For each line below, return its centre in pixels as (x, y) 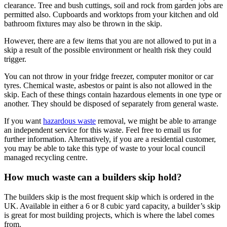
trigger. (15, 59)
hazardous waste (69, 121)
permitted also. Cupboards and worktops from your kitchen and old (111, 15)
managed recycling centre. (46, 158)
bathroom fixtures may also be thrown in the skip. (83, 24)
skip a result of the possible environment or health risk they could (108, 50)
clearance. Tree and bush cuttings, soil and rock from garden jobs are (113, 6)
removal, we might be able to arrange (156, 121)
